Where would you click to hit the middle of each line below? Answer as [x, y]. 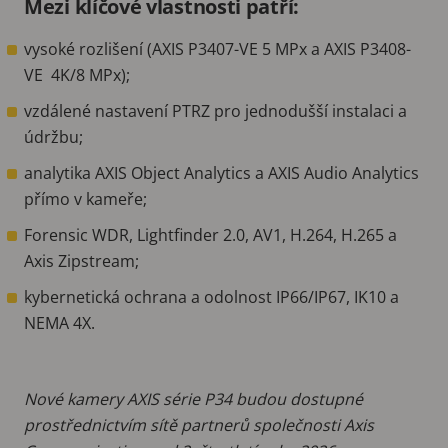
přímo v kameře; [85, 198]
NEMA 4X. [59, 322]
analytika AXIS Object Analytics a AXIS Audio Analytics [221, 172]
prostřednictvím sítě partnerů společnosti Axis [199, 424]
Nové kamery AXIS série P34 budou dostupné [193, 398]
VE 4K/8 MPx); [77, 74]
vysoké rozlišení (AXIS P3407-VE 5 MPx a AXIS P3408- [217, 48]
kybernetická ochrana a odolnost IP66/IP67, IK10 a [211, 296]
